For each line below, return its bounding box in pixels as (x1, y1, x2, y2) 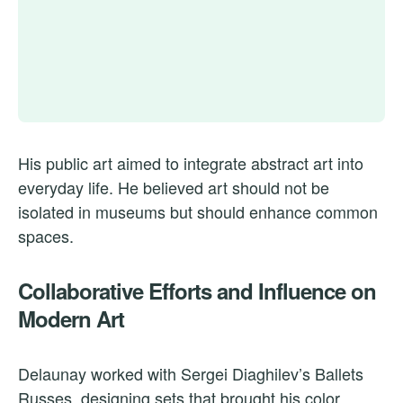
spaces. (18, 223, 74, 247)
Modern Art (18, 302, 124, 334)
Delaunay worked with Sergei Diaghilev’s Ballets (18, 361, 363, 385)
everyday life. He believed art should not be (18, 175, 329, 199)
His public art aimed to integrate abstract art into (18, 150, 363, 175)
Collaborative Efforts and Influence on (18, 274, 376, 306)
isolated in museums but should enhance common (18, 199, 378, 223)
